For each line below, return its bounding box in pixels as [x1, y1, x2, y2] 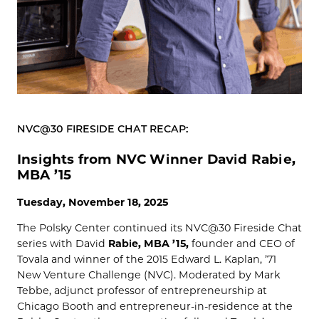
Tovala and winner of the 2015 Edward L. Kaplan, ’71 [17, 253, 276, 266]
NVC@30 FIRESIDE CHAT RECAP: [17, 122, 188, 136]
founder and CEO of [189, 237, 295, 251]
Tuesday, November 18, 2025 [17, 196, 168, 209]
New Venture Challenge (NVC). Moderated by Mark [17, 268, 280, 282]
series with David [17, 237, 108, 251]
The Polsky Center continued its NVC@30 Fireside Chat [17, 221, 302, 235]
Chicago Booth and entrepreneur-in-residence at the [17, 300, 293, 313]
